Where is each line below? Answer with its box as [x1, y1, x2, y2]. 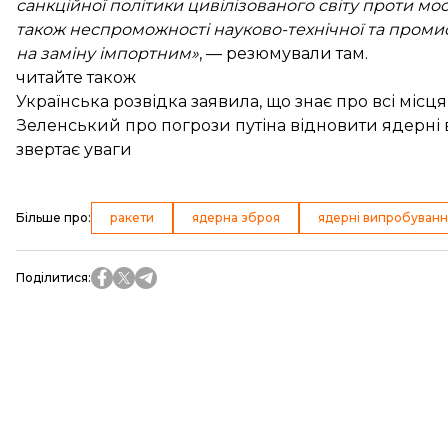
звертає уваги [16, 139, 132, 159]
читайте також [16, 67, 136, 87]
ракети [110, 209, 154, 225]
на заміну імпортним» [16, 43, 199, 63]
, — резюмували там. [199, 43, 368, 63]
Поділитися [16, 269, 88, 285]
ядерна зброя [192, 209, 280, 225]
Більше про [16, 209, 88, 225]
